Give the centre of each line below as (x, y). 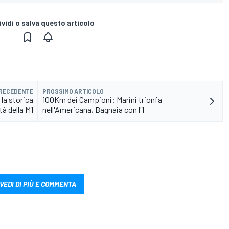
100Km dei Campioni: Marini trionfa (102, 99)
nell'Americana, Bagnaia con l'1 (93, 109)
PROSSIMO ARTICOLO (73, 91)
